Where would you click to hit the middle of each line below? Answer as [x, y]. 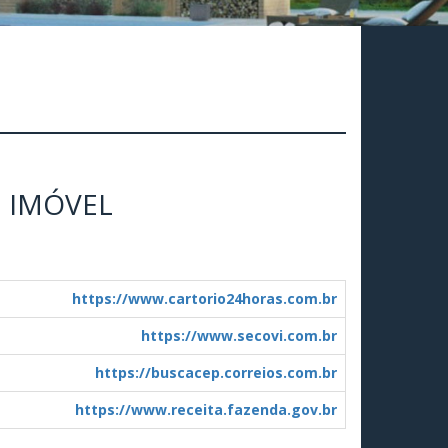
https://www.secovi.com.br [239, 335]
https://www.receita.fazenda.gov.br [206, 409]
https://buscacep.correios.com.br [216, 372]
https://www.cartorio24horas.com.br [204, 298]
